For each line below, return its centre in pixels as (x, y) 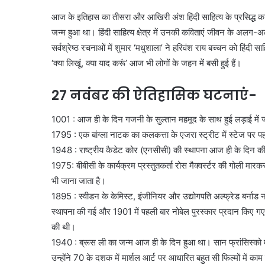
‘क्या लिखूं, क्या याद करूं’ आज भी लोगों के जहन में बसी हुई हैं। (146, 63)
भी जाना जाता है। (79, 180)
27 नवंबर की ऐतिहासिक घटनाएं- (154, 96)
